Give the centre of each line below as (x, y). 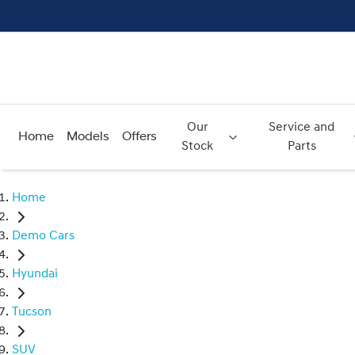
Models (88, 137)
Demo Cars (43, 237)
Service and (302, 128)
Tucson (32, 313)
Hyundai (35, 275)
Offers (139, 137)
